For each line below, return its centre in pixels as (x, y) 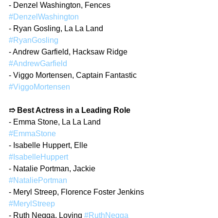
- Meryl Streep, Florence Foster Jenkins (77, 192)
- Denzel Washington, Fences (61, 5)
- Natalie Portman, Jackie (53, 169)
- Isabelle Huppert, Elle (49, 145)
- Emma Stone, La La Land (56, 122)
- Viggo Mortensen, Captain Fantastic (74, 75)
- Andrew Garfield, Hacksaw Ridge (69, 52)
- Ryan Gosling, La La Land (57, 28)
